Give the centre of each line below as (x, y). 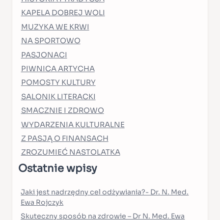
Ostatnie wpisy (58, 169)
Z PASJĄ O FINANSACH (65, 139)
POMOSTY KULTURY (58, 83)
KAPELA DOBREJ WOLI (63, 13)
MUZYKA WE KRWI (55, 27)
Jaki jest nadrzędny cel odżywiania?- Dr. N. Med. (105, 192)
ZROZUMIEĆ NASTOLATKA (70, 152)
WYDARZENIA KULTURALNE (73, 124)
